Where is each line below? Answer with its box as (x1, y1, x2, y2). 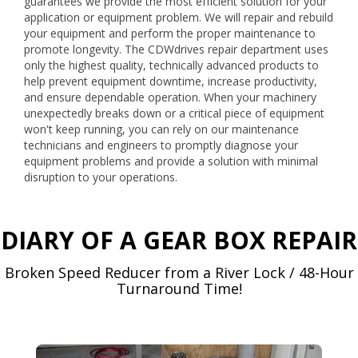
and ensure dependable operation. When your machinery (24, 89, 316, 105)
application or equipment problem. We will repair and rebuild (24, 10, 333, 25)
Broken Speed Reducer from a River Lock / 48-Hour (4, 263, 354, 282)
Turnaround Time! (116, 279, 242, 298)
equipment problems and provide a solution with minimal (24, 153, 318, 169)
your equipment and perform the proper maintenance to (24, 26, 316, 41)
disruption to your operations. (24, 169, 177, 185)
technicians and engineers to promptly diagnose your (24, 137, 298, 153)
